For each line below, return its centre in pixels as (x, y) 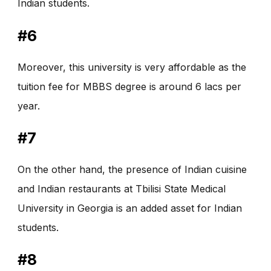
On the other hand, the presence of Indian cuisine (132, 169)
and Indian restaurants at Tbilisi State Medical (122, 188)
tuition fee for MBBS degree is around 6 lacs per (129, 86)
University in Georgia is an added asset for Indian (130, 208)
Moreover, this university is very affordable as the (132, 67)
